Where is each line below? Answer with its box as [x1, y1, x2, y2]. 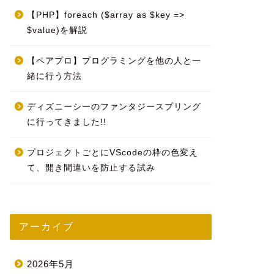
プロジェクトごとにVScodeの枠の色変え [26, 148, 198, 158]
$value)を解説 [26, 26, 87, 35]
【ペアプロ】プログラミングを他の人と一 [26, 56, 201, 66]
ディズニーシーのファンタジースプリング [26, 102, 201, 112]
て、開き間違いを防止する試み [26, 163, 155, 173]
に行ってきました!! [26, 117, 106, 127]
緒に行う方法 [26, 72, 82, 81]
